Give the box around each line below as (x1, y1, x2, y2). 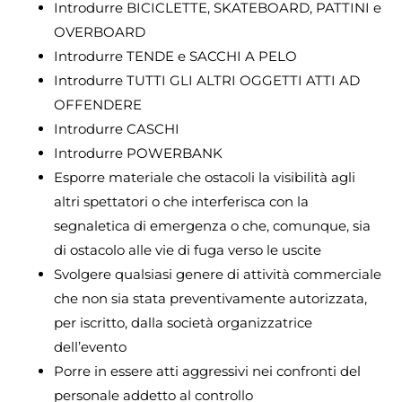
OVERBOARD (54, 22, 145, 40)
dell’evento (54, 337, 127, 355)
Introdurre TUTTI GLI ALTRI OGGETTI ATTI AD (54, 71, 360, 89)
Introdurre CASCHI (54, 119, 179, 137)
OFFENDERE (54, 95, 142, 113)
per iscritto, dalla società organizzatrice (54, 313, 312, 331)
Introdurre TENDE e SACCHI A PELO (54, 47, 297, 65)
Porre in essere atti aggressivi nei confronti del (54, 362, 361, 380)
